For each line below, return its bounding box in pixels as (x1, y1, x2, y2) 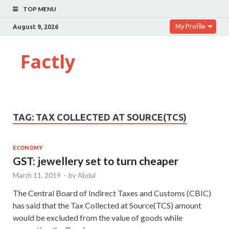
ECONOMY (13, 144, 42, 151)
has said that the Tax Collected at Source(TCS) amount (13, 200, 201, 210)
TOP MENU (23, 5, 56, 13)
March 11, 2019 (13, 171, 61, 179)
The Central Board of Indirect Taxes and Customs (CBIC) (13, 188, 211, 198)
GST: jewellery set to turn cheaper (13, 154, 178, 167)
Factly (20, 49, 75, 74)
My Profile (175, 22, 205, 30)
